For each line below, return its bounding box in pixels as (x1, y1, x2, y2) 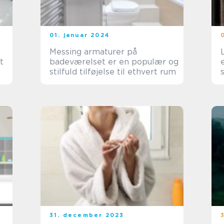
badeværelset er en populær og (49, 57, 178, 66)
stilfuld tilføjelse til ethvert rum (49, 67, 176, 76)
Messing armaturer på (49, 47, 137, 56)
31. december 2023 (49, 211, 124, 218)
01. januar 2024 (49, 31, 109, 38)
